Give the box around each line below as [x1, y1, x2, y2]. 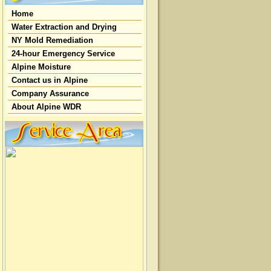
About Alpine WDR [11, 102, 81, 111]
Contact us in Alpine [11, 76, 88, 85]
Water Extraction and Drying [11, 22, 117, 31]
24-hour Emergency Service [11, 49, 115, 58]
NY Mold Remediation [11, 36, 93, 45]
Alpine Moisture [11, 62, 71, 71]
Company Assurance [11, 89, 89, 98]
